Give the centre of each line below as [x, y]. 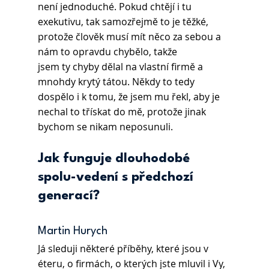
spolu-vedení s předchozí [117, 177]
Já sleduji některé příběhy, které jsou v [124, 249]
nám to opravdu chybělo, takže [107, 52]
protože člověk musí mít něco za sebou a [130, 37]
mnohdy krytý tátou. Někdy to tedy [117, 82]
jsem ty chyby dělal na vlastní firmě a [121, 67]
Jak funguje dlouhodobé [115, 159]
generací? [68, 196]
